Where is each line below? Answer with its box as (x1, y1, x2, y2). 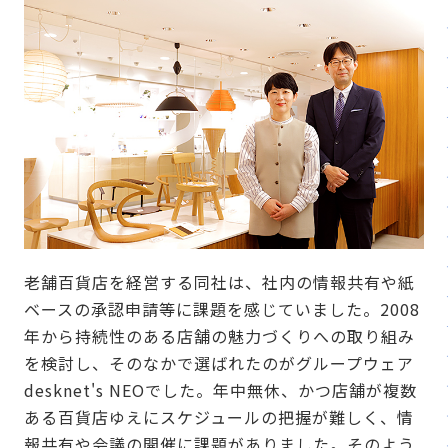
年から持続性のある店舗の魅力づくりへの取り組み (24, 323, 415, 348)
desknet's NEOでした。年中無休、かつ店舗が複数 (24, 377, 417, 402)
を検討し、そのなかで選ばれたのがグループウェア (24, 350, 414, 375)
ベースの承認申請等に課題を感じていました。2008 (24, 296, 420, 321)
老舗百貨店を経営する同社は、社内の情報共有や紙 (24, 269, 415, 294)
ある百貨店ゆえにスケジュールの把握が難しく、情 (24, 404, 414, 429)
